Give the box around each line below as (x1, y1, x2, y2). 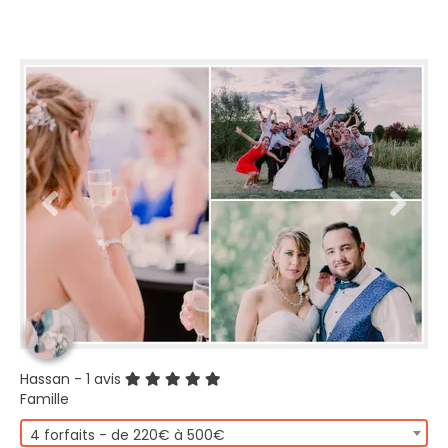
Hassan (20, 369, 70, 389)
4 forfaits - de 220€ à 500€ (30, 425, 225, 445)
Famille (20, 389, 69, 409)
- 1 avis (74, 369, 121, 389)
